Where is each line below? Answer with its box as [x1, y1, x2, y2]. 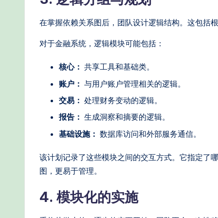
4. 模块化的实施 [39, 188, 138, 205]
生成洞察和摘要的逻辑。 [82, 112, 170, 122]
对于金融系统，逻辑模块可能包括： [39, 38, 164, 49]
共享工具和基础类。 [82, 62, 154, 72]
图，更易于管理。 [39, 165, 102, 176]
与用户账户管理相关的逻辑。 [82, 78, 185, 89]
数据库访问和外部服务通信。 [98, 128, 201, 139]
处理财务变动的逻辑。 [82, 95, 162, 105]
